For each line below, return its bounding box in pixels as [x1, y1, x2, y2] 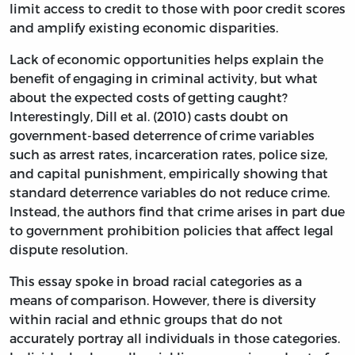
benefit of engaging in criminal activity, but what [10, 70, 318, 86]
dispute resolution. [10, 241, 128, 257]
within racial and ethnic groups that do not [10, 311, 283, 326]
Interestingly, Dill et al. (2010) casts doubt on [10, 108, 288, 124]
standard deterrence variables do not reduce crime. [10, 184, 330, 200]
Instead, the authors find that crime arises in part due [10, 203, 345, 219]
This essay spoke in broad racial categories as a [10, 273, 302, 288]
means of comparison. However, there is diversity [10, 292, 316, 307]
